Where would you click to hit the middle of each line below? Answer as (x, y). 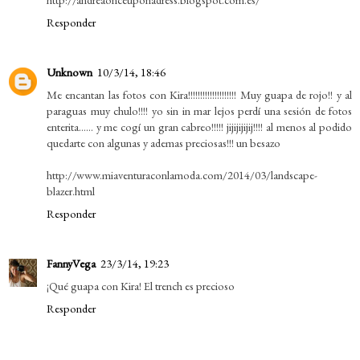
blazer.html (71, 191)
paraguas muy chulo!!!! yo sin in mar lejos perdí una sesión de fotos (199, 111)
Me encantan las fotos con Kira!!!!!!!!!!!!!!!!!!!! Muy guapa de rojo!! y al (199, 95)
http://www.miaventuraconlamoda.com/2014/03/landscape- (182, 175)
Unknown (70, 72)
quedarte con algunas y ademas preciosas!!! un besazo (164, 143)
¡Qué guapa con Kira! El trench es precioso (141, 286)
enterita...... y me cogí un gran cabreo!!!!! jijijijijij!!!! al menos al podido (199, 127)
